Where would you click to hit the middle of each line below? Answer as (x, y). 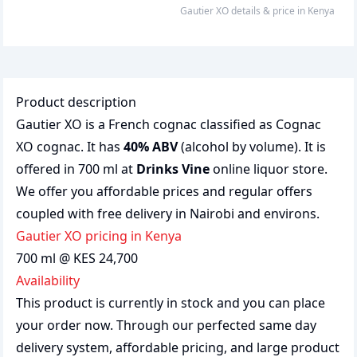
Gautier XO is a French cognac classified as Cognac (169, 124)
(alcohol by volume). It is (252, 147)
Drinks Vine (173, 169)
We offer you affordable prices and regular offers (164, 191)
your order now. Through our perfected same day (166, 325)
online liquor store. (269, 169)
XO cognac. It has (70, 147)
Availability (48, 280)
